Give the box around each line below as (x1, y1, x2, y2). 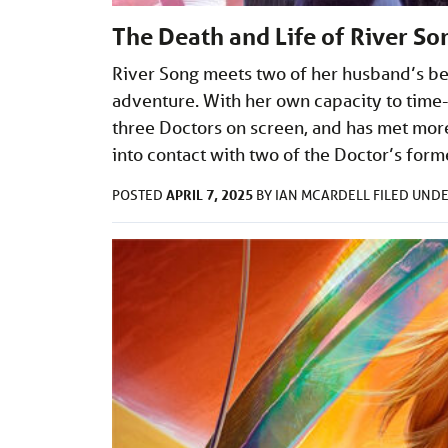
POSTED (112, 185, 166, 204)
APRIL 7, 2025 (166, 184, 253, 204)
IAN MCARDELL (275, 185, 373, 204)
